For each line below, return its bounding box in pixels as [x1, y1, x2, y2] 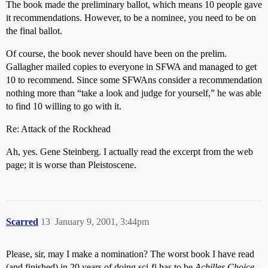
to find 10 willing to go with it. [6, 101, 121, 111]
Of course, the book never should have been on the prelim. [6, 48, 227, 59]
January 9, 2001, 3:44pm [55, 217, 149, 227]
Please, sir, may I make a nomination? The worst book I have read [6, 249, 254, 259]
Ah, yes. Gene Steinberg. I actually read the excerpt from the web [6, 147, 253, 157]
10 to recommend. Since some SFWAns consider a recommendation [6, 75, 262, 85]
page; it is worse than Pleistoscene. [6, 160, 136, 170]
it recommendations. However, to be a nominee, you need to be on [6, 13, 256, 23]
